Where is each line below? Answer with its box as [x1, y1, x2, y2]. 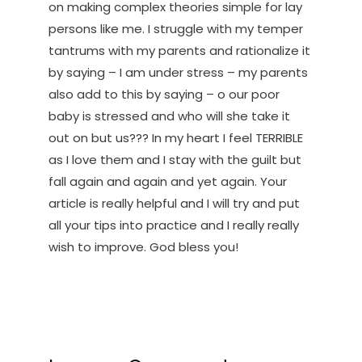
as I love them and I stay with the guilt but [48, 150, 302, 168]
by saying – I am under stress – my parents [48, 63, 309, 81]
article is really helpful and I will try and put [48, 194, 301, 212]
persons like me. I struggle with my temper [48, 19, 304, 37]
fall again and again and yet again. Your [48, 172, 288, 190]
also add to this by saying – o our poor [48, 85, 280, 103]
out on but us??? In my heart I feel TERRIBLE [48, 128, 304, 146]
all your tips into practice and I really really [48, 216, 300, 234]
